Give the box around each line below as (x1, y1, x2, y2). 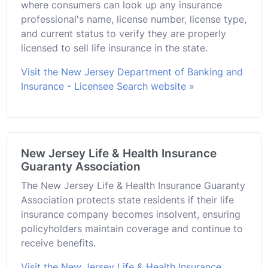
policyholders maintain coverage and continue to (21, 222, 243, 234)
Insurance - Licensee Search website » (21, 80, 194, 92)
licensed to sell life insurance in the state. (21, 41, 208, 54)
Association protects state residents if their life (21, 193, 234, 206)
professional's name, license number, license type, (21, 13, 246, 25)
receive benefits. (21, 236, 96, 249)
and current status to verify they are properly (21, 27, 226, 39)
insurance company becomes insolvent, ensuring (21, 208, 240, 220)
